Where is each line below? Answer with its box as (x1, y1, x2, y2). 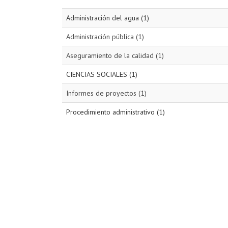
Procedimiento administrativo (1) (66, 107, 165, 117)
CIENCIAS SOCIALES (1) (66, 69, 137, 79)
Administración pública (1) (66, 32, 144, 41)
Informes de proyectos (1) (66, 88, 147, 98)
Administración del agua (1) (66, 13, 149, 22)
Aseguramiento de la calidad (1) (66, 50, 164, 60)
